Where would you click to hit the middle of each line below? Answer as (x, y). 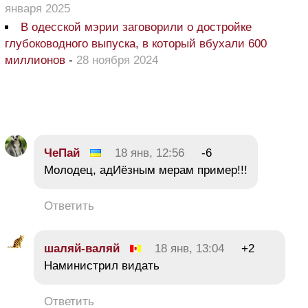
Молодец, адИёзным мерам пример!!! (146, 170)
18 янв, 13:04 (189, 248)
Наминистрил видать (102, 265)
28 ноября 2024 (117, 60)
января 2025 (37, 8)
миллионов (35, 60)
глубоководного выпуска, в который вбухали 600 (136, 43)
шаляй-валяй (82, 248)
